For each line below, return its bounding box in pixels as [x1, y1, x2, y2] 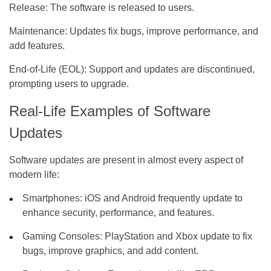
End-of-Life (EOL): [9, 64, 87, 74]
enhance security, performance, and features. [22, 207, 215, 218]
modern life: [9, 169, 59, 180]
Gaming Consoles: [22, 230, 103, 241]
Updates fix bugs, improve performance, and [67, 25, 258, 36]
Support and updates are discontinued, [87, 64, 255, 74]
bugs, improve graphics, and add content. [22, 245, 199, 256]
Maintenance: [9, 25, 67, 36]
